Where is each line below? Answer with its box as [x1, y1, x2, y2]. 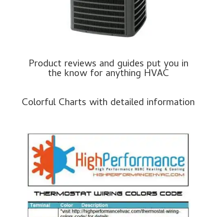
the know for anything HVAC [47, 66, 169, 83]
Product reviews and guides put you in [28, 57, 188, 73]
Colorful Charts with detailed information [22, 95, 195, 112]
